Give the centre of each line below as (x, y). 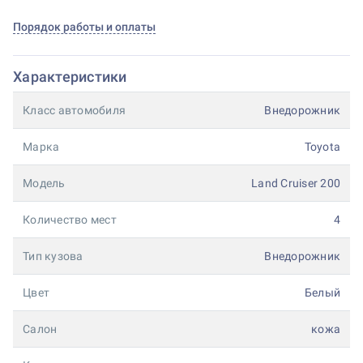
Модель (44, 183)
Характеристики (70, 77)
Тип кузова (53, 256)
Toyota (322, 147)
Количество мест (70, 220)
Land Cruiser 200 (296, 183)
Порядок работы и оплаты (84, 27)
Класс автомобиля (74, 110)
